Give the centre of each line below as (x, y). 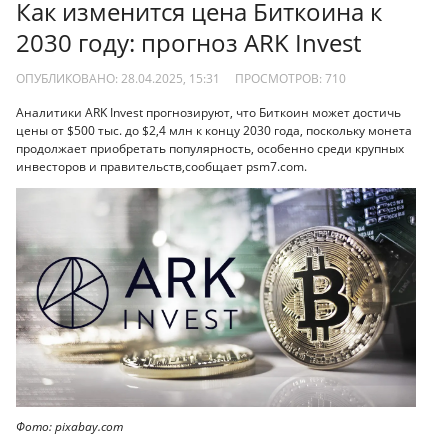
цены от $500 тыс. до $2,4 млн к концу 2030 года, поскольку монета (214, 131)
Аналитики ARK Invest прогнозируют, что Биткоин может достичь (208, 113)
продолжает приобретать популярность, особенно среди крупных (210, 149)
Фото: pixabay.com (69, 427)
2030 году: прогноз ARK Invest (188, 43)
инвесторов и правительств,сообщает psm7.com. (161, 167)
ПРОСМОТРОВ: (279, 78)
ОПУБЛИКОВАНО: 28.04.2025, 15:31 (118, 78)
